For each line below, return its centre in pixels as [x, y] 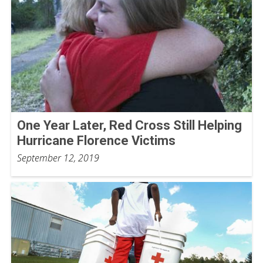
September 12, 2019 [58, 158]
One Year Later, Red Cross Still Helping [129, 125]
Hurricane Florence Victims [96, 140]
